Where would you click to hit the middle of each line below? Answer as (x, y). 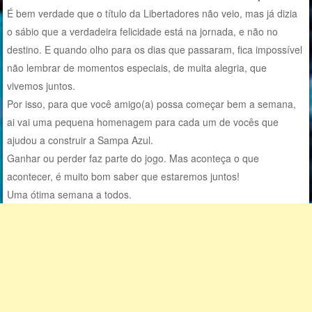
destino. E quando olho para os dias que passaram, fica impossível (155, 49)
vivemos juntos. (41, 85)
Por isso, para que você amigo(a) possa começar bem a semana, (152, 103)
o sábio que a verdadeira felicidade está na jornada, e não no (143, 31)
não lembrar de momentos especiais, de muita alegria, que (137, 67)
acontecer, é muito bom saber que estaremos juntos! (124, 176)
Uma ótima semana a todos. (70, 194)
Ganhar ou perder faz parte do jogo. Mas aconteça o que (133, 158)
